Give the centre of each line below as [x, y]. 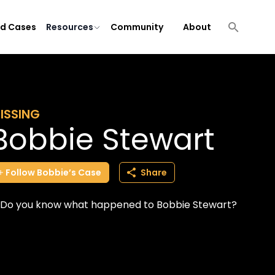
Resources [70, 27]
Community [137, 27]
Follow [20, 172]
